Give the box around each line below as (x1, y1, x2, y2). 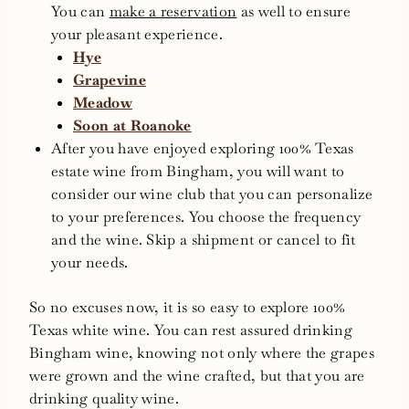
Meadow (73, 93, 132, 113)
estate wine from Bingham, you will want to (51, 162, 345, 182)
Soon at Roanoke (73, 116, 192, 136)
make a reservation (109, 2, 237, 22)
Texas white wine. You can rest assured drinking (29, 320, 353, 341)
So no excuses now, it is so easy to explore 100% (29, 298, 346, 318)
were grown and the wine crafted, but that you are (29, 366, 365, 386)
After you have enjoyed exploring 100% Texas (51, 139, 354, 159)
